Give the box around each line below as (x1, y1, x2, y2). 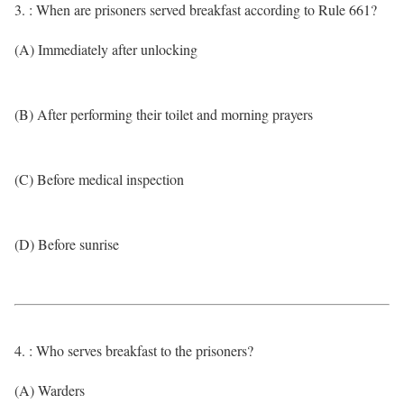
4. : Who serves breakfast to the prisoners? (14, 341, 253, 360)
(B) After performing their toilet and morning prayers (14, 105, 313, 124)
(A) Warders (14, 381, 85, 399)
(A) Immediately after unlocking (14, 40, 197, 59)
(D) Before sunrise (14, 234, 119, 253)
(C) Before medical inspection (14, 170, 184, 188)
